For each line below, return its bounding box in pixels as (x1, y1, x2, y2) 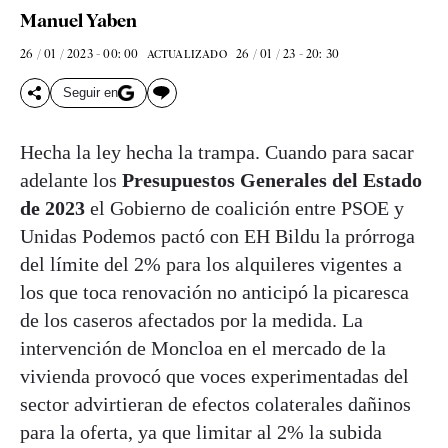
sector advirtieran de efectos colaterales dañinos (20, 392, 411, 415)
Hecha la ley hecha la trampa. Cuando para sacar (20, 140, 414, 163)
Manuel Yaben (20, 9, 137, 31)
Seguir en (63, 85, 118, 101)
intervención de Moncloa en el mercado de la (20, 336, 386, 359)
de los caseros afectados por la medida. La (20, 308, 363, 331)
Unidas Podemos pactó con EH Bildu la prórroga (20, 224, 415, 247)
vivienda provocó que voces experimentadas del (20, 364, 409, 387)
